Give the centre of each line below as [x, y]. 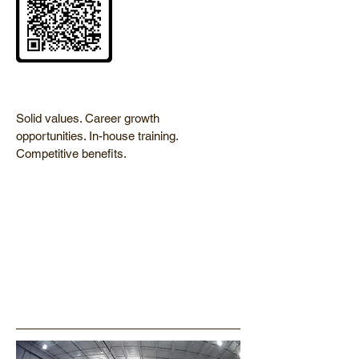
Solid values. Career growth [88, 118]
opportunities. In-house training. [97, 136]
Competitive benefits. [71, 153]
